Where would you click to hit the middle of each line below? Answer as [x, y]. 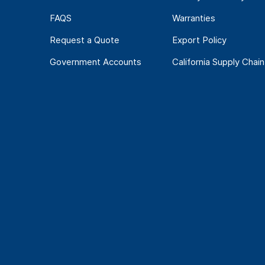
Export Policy [199, 40]
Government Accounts [95, 62]
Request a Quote [84, 40]
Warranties [193, 18]
